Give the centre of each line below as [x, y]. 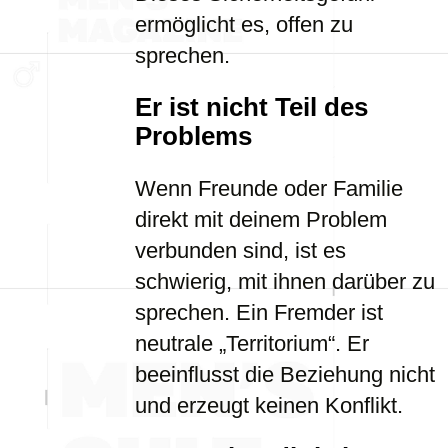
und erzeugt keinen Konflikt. [269, 405]
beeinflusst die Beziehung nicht [285, 374]
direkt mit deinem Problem [261, 219]
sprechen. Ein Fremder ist [259, 312]
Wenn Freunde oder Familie [269, 188]
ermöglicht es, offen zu [244, 24]
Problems [193, 136]
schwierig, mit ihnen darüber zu [285, 281]
